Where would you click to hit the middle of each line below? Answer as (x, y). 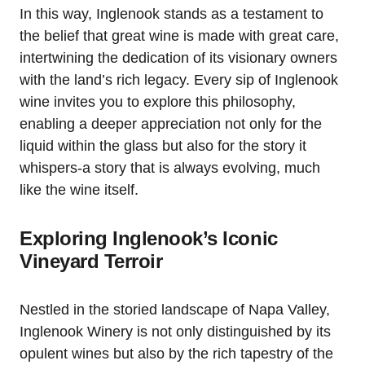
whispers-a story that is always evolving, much (170, 168)
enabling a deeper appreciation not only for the (171, 124)
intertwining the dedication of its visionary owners (178, 58)
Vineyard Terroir (91, 262)
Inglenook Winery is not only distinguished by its (175, 332)
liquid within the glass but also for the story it (163, 146)
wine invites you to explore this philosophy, (158, 102)
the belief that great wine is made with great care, (179, 36)
